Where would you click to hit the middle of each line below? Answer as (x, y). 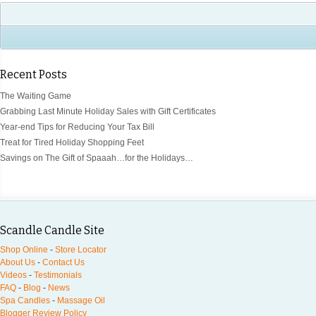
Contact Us (63, 263)
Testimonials (58, 275)
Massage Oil (81, 301)
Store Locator (81, 250)
